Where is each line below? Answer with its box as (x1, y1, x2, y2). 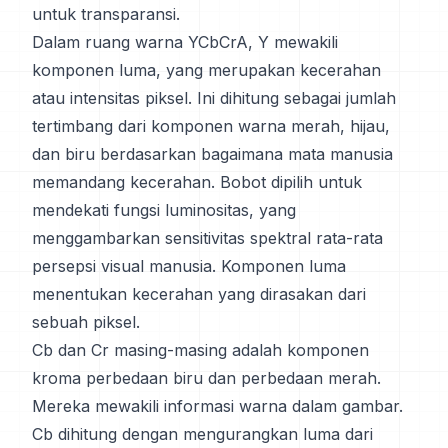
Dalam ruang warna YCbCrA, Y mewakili (32, 32, 338, 52)
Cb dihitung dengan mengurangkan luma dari (32, 424, 373, 444)
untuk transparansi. (32, 4, 180, 24)
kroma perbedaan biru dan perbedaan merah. (32, 368, 381, 388)
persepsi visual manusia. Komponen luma (32, 256, 346, 276)
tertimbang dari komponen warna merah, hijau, (32, 116, 390, 136)
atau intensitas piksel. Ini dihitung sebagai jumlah (32, 88, 396, 108)
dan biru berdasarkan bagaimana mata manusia (32, 144, 393, 164)
